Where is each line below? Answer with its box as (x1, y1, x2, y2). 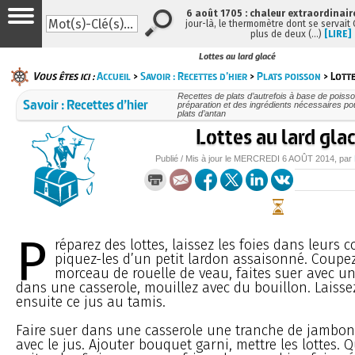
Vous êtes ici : (32, 68, 94, 83)
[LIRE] (324, 28, 351, 40)
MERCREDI (234, 153, 281, 163)
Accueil (97, 68, 131, 83)
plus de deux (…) (250, 28, 324, 40)
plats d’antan (177, 108, 226, 118)
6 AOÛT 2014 (282, 153, 335, 163)
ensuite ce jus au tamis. (16, 292, 166, 311)
